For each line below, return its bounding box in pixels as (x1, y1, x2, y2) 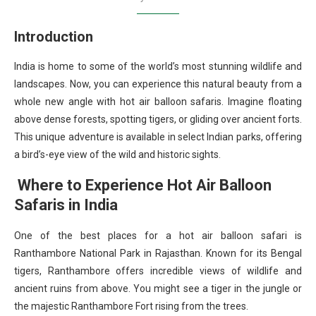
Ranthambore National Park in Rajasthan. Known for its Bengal (14, 247, 302, 259)
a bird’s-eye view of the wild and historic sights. (14, 148, 221, 160)
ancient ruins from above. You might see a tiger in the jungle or (14, 282, 302, 294)
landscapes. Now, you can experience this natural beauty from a (14, 78, 302, 90)
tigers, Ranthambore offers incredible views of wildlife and (14, 265, 302, 276)
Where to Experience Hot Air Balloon (14, 176, 272, 194)
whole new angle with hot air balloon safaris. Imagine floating (14, 95, 302, 107)
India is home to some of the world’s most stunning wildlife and (14, 60, 302, 72)
